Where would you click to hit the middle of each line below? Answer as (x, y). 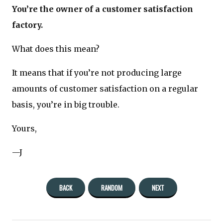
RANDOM (112, 187)
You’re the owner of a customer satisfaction (103, 9)
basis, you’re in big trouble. (66, 104)
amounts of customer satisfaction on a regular (105, 88)
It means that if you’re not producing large (97, 72)
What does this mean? (56, 49)
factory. (27, 25)
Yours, (24, 128)
